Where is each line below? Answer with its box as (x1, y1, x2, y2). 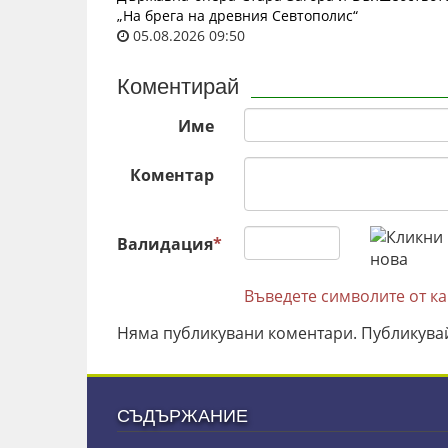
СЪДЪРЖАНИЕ (117, 407, 248, 426)
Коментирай (117, 76, 239, 98)
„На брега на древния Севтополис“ (117, 6, 358, 25)
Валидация (117, 233, 213, 255)
